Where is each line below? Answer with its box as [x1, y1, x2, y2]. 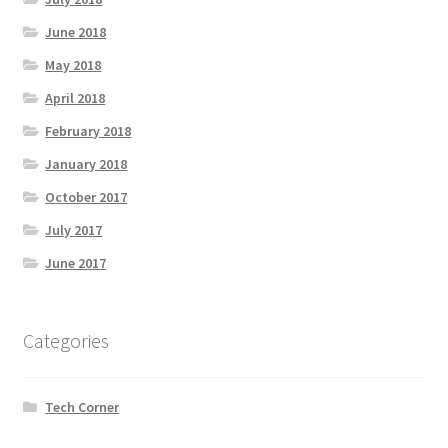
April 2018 [45, 89, 106, 108]
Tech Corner [45, 397, 120, 416]
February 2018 [45, 122, 132, 141]
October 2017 [45, 188, 128, 207]
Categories [22, 328, 109, 353]
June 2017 [45, 254, 107, 273]
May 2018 [45, 56, 102, 75]
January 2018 [45, 155, 128, 174]
